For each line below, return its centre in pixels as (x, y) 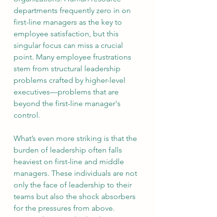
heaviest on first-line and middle (70, 162)
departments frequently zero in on (73, 10)
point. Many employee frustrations (73, 57)
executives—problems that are (67, 92)
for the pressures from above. (65, 208)
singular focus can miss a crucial (69, 45)
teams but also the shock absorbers (76, 196)
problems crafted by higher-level (70, 80)
